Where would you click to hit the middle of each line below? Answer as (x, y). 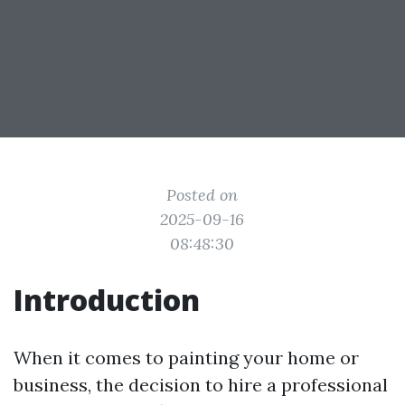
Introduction (107, 300)
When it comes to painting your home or (186, 358)
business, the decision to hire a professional (201, 385)
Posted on (202, 195)
